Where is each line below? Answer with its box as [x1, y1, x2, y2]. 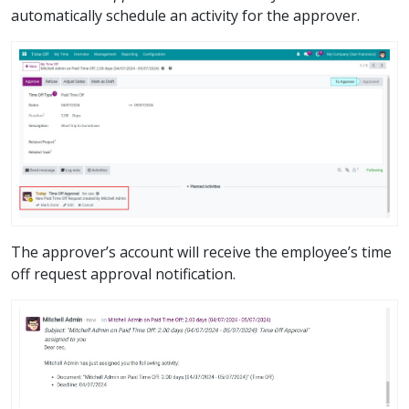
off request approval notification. [11, 264, 236, 285]
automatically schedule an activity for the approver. [11, 5, 360, 26]
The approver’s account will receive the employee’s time [11, 242, 392, 263]
